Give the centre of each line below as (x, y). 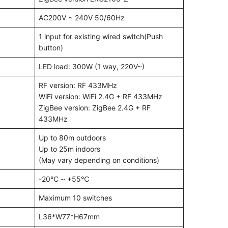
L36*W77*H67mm (69, 217)
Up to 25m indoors (69, 149)
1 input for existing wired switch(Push (101, 37)
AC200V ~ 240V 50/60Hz (82, 18)
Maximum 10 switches (75, 198)
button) (51, 48)
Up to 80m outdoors (72, 138)
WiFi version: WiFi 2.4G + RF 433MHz (101, 97)
